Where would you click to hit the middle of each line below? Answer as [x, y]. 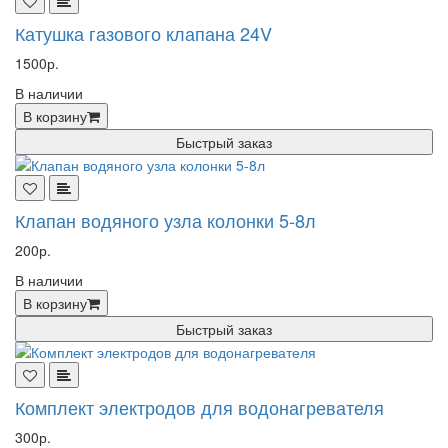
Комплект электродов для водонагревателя [199, 407]
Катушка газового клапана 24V [143, 33]
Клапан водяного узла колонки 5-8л [165, 220]
